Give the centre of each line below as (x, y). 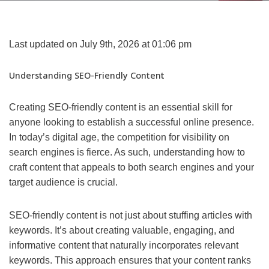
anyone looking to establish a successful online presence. (131, 122)
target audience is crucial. (63, 183)
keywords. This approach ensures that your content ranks (130, 261)
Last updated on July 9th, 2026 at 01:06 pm (100, 44)
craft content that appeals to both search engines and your (131, 168)
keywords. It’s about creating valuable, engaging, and (122, 231)
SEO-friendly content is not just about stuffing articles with (131, 216)
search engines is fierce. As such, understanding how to (127, 153)
